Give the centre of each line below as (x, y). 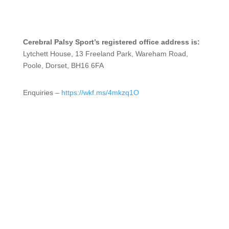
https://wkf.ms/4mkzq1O (100, 92)
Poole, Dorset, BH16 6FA (63, 65)
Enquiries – (42, 92)
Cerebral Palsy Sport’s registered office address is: (111, 42)
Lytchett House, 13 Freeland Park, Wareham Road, (105, 53)
